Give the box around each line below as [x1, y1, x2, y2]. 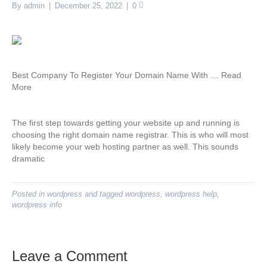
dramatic [12, 154, 45, 163]
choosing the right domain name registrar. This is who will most [12, 130, 249, 139]
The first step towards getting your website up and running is [12, 118, 240, 128]
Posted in [12, 190, 47, 198]
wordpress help [165, 190, 217, 198]
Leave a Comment [12, 248, 128, 264]
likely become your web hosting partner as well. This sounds [12, 142, 238, 151]
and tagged [82, 190, 125, 198]
